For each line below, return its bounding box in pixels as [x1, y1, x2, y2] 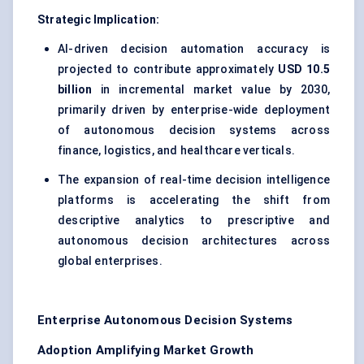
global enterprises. [58, 254, 162, 268]
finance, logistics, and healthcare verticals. [58, 144, 295, 158]
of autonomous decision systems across [58, 123, 330, 137]
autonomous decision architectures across [58, 234, 330, 248]
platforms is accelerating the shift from [58, 193, 330, 207]
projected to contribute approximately [58, 63, 279, 76]
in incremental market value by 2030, [92, 83, 330, 97]
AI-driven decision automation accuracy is [58, 42, 330, 56]
